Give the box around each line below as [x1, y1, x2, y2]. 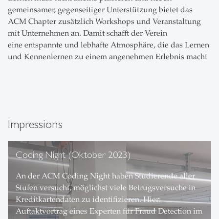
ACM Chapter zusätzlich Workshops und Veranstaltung [8, 16, 201, 26]
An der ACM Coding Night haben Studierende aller [16, 171, 195, 181]
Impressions [8, 117, 63, 131]
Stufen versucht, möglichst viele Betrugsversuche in [16, 182, 196, 193]
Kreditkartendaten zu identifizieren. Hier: [16, 194, 161, 204]
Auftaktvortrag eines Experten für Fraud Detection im [16, 206, 202, 216]
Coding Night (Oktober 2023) [16, 148, 131, 160]
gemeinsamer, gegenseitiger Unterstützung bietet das [8, 4, 193, 15]
